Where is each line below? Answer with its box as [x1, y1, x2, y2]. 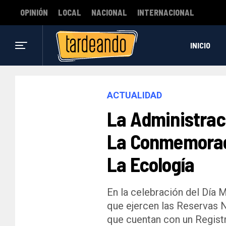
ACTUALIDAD [107, 90, 162, 100]
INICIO [190, 40, 210, 50]
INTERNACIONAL [137, 8, 194, 17]
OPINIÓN [20, 8, 48, 17]
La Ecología [107, 152, 195, 176]
